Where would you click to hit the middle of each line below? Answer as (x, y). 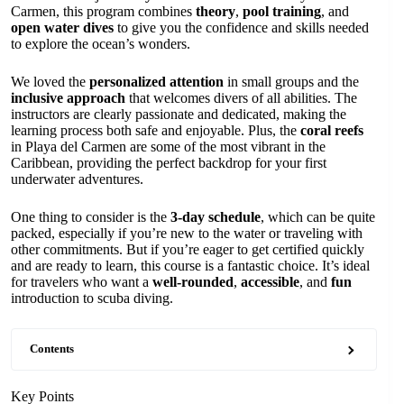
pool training (282, 11)
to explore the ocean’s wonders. (101, 44)
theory (216, 11)
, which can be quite (318, 217)
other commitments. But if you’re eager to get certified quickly (188, 249)
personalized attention (156, 82)
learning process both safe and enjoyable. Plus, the (156, 130)
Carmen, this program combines (103, 11)
